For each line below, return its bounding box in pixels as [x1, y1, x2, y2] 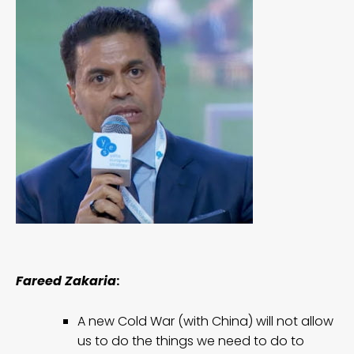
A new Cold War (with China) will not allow [77, 311, 333, 330]
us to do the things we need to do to [77, 331, 304, 350]
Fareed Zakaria [16, 271, 116, 290]
